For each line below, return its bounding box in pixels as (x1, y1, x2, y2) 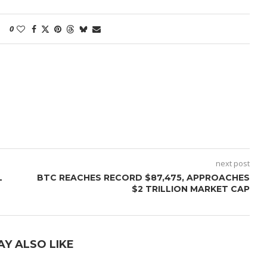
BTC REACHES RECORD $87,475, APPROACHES (36, 172, 250, 184)
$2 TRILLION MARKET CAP (131, 184, 250, 195)
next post (215, 158, 250, 169)
